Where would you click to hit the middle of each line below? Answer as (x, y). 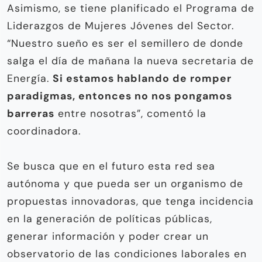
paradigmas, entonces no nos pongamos (120, 96)
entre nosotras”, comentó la (130, 113)
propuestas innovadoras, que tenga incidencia (130, 201)
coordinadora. (44, 131)
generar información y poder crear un (108, 236)
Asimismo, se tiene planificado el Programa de (131, 8)
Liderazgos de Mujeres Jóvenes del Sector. (120, 25)
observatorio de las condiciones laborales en (127, 254)
